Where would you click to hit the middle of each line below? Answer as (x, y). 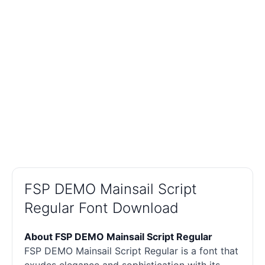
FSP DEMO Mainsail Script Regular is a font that (131, 251)
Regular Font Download (101, 208)
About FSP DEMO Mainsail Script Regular (118, 237)
